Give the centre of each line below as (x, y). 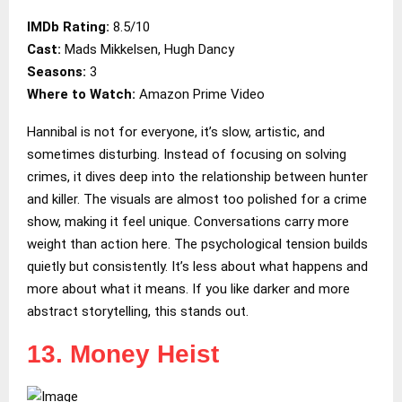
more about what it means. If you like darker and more (188, 288)
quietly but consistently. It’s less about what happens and (197, 266)
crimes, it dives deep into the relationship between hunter (197, 176)
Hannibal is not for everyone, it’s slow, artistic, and (176, 131)
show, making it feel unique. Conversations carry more (188, 221)
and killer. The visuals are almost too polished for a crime (197, 199)
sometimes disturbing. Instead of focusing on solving (187, 154)
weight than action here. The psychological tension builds (197, 244)
